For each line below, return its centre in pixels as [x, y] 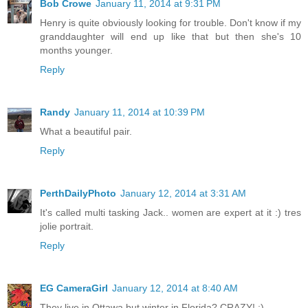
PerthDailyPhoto [78, 193]
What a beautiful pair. [86, 132]
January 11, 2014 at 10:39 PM [140, 112]
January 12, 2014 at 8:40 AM [175, 288]
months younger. [76, 51]
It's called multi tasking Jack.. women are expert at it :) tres [170, 212]
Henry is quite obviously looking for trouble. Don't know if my [170, 23]
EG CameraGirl [74, 288]
